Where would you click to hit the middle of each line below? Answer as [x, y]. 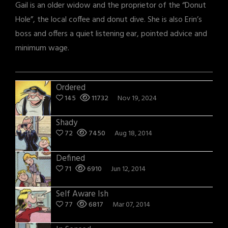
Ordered [71, 88]
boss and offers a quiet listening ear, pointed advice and [111, 34]
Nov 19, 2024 [137, 98]
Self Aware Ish [82, 194]
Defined [70, 158]
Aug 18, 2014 [133, 133]
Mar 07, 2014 [131, 205]
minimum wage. [42, 48]
